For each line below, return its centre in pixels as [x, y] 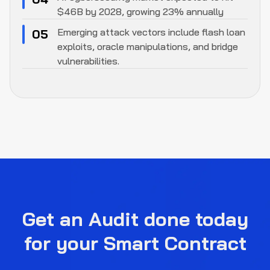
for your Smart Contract [135, 243]
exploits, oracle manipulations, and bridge [148, 46]
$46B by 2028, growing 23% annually [140, 11]
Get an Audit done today [135, 218]
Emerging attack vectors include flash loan [151, 32]
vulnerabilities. [88, 61]
